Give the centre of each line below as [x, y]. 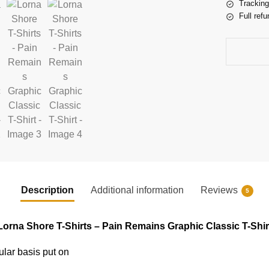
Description [47, 190]
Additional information [137, 190]
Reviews [219, 190]
